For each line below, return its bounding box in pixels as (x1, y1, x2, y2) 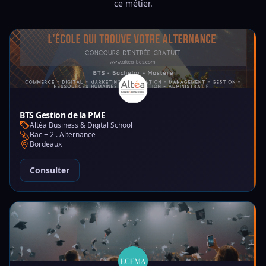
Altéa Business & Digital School (30, 120, 132, 130)
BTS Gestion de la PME (20, 109, 106, 121)
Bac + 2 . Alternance (30, 129, 96, 140)
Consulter (30, 164, 69, 176)
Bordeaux (30, 139, 62, 149)
